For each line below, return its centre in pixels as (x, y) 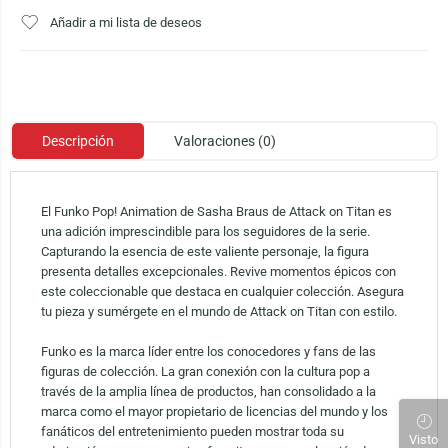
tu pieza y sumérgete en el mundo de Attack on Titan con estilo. (218, 312)
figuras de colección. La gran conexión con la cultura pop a (205, 372)
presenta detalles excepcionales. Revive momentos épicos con (218, 272)
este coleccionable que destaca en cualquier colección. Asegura (222, 292)
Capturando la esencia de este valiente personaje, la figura (204, 252)
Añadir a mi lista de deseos (126, 23)
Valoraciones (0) (224, 141)
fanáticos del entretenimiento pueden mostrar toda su (192, 432)
